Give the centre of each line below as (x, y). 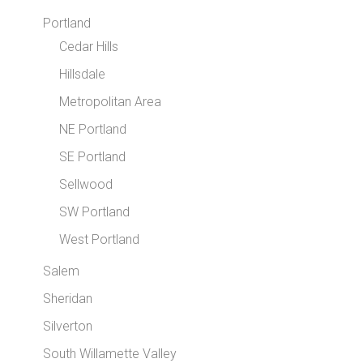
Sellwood (86, 185)
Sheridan (68, 299)
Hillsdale (83, 75)
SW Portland (95, 212)
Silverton (68, 327)
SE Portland (93, 157)
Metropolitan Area (111, 102)
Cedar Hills (89, 47)
